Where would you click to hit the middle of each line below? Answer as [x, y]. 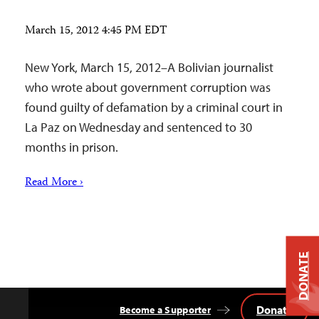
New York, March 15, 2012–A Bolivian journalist [149, 67]
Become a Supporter [165, 310]
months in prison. [73, 147]
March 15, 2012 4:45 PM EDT [96, 31]
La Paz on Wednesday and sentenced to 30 [138, 127]
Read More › [54, 183]
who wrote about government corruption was [148, 87]
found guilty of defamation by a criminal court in [154, 107]
